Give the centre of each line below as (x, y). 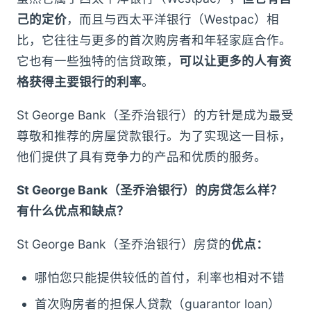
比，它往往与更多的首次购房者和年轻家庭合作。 (154, 40)
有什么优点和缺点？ (73, 211)
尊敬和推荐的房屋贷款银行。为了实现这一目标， (154, 136)
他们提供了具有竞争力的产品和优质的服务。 (142, 157)
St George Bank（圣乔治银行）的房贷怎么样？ (150, 190)
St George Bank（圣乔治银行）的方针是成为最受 (155, 115)
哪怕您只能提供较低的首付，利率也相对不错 (160, 278)
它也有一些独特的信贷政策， (98, 61)
